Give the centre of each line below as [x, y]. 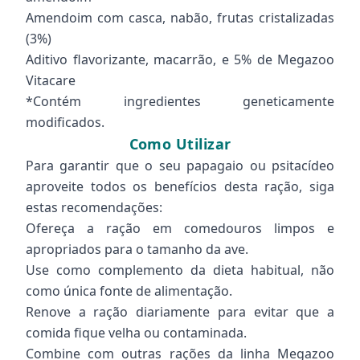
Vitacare [51, 80]
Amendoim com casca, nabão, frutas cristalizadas [180, 18]
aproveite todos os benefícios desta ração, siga [180, 186]
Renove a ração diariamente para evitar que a [180, 312]
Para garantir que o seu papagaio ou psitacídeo [180, 166]
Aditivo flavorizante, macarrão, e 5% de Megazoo [180, 59]
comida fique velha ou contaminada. [136, 333]
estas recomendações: [94, 207]
